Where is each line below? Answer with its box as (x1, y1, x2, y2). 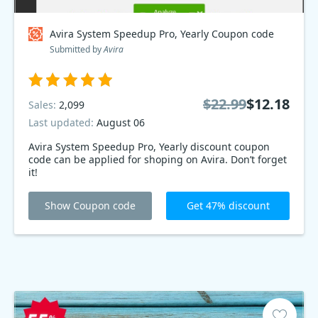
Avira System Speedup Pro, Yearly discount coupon (28, 140, 190, 153)
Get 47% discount (186, 199, 270, 212)
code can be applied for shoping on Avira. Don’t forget (28, 153, 287, 166)
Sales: (28, 97, 59, 111)
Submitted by (50, 43, 104, 55)
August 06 (97, 116, 145, 129)
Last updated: (28, 116, 97, 129)
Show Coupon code (45, 199, 136, 212)
